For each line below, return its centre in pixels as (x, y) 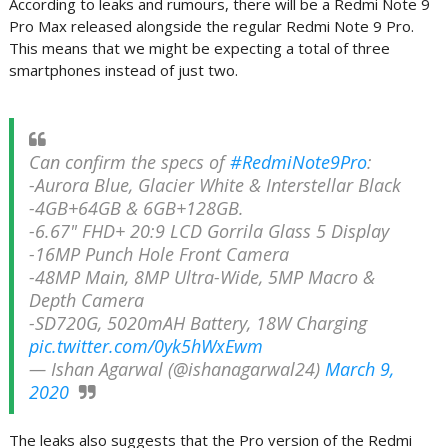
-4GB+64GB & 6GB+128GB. (136, 208)
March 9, (359, 369)
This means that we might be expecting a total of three (199, 48)
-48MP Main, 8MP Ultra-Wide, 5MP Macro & (201, 277)
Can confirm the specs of (129, 162)
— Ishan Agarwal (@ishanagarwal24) (176, 369)
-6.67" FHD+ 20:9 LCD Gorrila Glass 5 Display (208, 231)
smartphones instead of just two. (123, 70)
